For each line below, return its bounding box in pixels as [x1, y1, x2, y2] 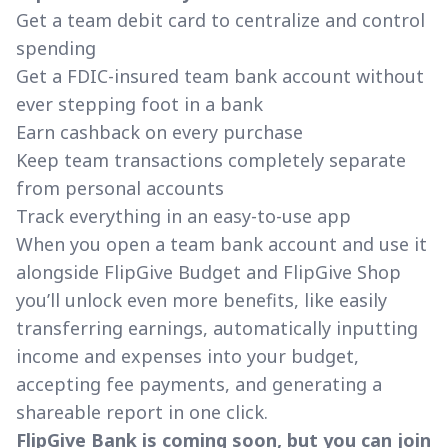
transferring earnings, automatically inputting [16, 315, 418, 340]
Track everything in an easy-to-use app [16, 203, 351, 228]
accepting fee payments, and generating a [16, 371, 382, 396]
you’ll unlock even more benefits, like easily [16, 287, 387, 312]
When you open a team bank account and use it [16, 231, 427, 256]
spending [16, 35, 96, 60]
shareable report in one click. [16, 399, 268, 424]
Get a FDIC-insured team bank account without [16, 63, 424, 88]
